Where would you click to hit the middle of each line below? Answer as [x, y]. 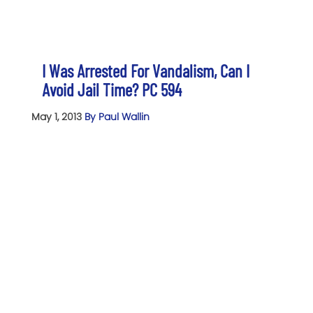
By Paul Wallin [117, 117]
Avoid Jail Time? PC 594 [112, 90]
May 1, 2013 [58, 117]
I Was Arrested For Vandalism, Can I [146, 71]
